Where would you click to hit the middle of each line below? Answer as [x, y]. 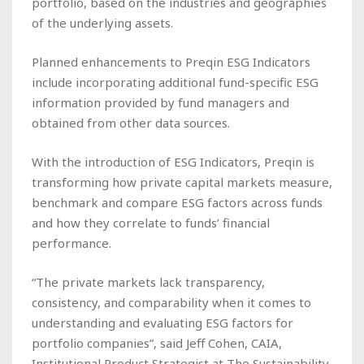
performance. [71, 243]
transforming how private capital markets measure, [182, 182]
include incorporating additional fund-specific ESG [175, 82]
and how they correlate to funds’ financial [151, 222]
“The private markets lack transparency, [148, 282]
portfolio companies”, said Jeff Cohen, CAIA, [157, 342]
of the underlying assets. [102, 22]
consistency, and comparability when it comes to [171, 302]
